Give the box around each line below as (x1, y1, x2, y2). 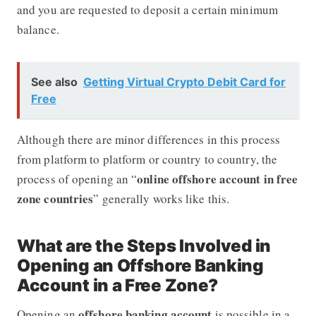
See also (30, 74, 78, 89)
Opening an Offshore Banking (16, 255, 264, 276)
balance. (16, 20, 63, 37)
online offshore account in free (137, 169, 298, 188)
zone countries (16, 189, 94, 207)
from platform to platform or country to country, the (16, 150, 278, 167)
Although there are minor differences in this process (16, 130, 281, 147)
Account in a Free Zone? (16, 274, 219, 296)
